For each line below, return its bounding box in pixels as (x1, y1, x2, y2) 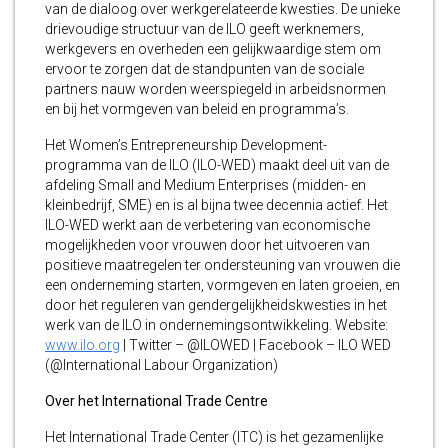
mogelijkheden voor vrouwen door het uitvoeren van (45, 237, 370, 254)
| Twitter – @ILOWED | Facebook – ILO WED (120, 337, 391, 354)
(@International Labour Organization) (45, 357, 278, 374)
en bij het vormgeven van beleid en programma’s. (45, 101, 349, 118)
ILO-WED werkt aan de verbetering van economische (45, 217, 370, 234)
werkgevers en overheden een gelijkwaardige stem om (45, 41, 381, 58)
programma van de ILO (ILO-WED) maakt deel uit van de (45, 157, 389, 174)
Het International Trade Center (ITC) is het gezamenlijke (45, 429, 383, 446)
